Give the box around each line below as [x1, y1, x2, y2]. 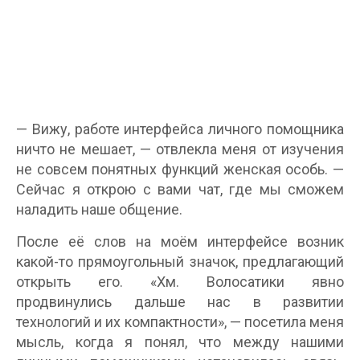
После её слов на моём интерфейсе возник [16, 233, 344, 250]
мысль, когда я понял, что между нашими [16, 333, 344, 350]
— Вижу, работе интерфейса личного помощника [16, 121, 344, 137]
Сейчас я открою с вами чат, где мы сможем [16, 181, 344, 198]
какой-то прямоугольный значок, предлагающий [16, 253, 344, 270]
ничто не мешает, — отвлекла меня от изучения [16, 141, 344, 157]
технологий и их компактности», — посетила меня [16, 313, 344, 330]
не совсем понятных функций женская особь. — [16, 161, 344, 178]
